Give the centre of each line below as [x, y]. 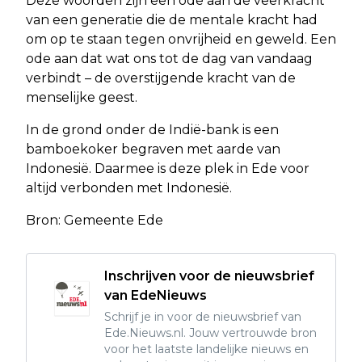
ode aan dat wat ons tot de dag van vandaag [169, 58]
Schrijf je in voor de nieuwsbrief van [203, 316]
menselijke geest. [82, 97]
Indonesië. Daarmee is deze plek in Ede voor [168, 168]
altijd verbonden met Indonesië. [129, 187]
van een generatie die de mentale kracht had [172, 19]
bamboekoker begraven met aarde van [153, 149]
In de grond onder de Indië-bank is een [152, 129]
